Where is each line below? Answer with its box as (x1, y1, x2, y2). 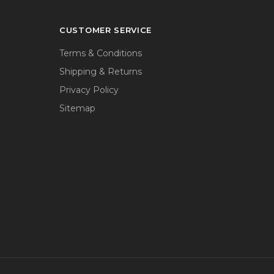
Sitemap (59, 102, 95, 114)
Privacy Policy (59, 84, 119, 95)
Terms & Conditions (59, 47, 142, 59)
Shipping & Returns (59, 65, 142, 77)
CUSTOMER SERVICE (59, 24, 152, 35)
